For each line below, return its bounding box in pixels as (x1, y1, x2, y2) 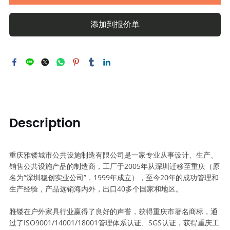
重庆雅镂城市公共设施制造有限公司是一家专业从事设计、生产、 (9, 150, 218, 160)
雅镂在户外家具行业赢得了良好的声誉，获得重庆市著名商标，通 (9, 206, 218, 217)
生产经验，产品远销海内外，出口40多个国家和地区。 (9, 184, 183, 194)
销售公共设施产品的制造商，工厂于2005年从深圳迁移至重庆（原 (9, 161, 220, 171)
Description (9, 113, 81, 135)
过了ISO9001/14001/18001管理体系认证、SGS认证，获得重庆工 (9, 218, 219, 228)
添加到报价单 (90, 20, 140, 30)
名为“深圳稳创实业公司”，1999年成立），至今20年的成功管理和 (9, 172, 219, 183)
